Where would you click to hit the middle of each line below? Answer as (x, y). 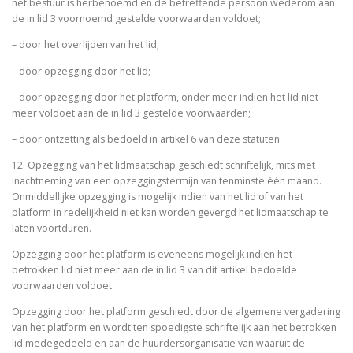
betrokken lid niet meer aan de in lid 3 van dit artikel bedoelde (154, 270)
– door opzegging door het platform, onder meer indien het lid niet (165, 97)
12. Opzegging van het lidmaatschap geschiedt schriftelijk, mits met (163, 165)
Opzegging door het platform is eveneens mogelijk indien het (152, 255)
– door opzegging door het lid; (82, 71)
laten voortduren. (53, 228)
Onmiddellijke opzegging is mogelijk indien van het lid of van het (158, 196)
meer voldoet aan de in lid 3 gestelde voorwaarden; (132, 113)
